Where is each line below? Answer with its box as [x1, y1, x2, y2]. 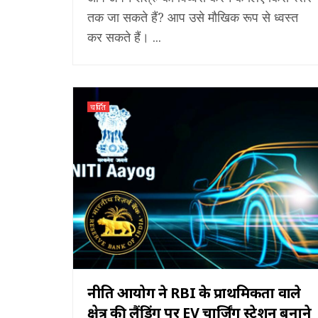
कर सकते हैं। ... [87, 28, 161, 45]
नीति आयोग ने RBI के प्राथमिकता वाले [87, 283, 301, 302]
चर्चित [90, 101, 106, 112]
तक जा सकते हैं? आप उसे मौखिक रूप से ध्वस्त [87, 8, 298, 26]
